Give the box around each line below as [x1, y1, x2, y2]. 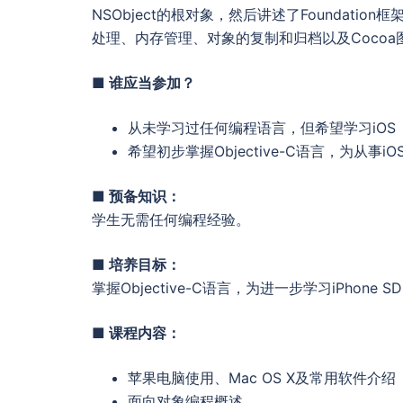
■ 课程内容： [92, 323, 181, 342]
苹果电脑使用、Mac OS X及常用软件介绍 [128, 368, 396, 387]
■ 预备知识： [92, 186, 181, 205]
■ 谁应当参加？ [92, 73, 195, 92]
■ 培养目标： [92, 255, 181, 273]
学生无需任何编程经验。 [92, 210, 250, 228]
